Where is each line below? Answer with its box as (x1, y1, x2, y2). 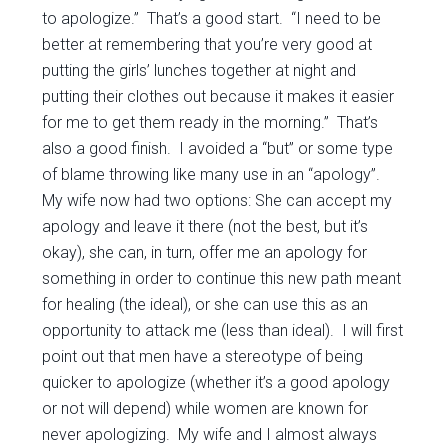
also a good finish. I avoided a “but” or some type (42, 139, 394, 158)
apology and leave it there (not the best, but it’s (42, 217, 369, 236)
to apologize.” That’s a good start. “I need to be (42, 9, 382, 28)
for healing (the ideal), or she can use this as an (42, 295, 369, 314)
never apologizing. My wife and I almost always (42, 425, 378, 444)
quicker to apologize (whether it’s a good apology (42, 373, 391, 392)
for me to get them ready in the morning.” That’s (42, 113, 379, 132)
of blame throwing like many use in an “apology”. (42, 165, 385, 184)
